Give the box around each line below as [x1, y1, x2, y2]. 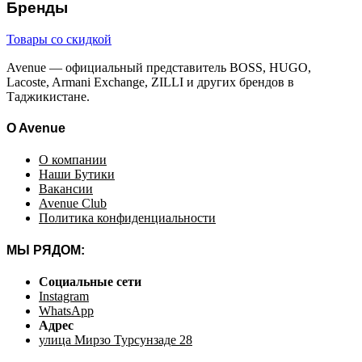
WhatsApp [39, 303, 94, 318]
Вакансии [39, 182, 93, 196]
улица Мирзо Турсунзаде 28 [39, 332, 192, 347]
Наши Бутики [39, 167, 115, 182]
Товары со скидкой [6, 32, 112, 46]
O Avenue [6, 121, 65, 136]
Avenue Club [39, 196, 107, 211]
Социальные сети [39, 274, 141, 288]
